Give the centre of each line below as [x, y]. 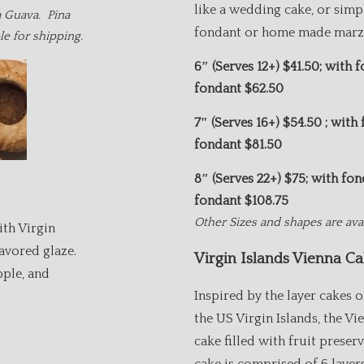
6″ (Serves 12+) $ [242, 67]
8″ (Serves [225, 179]
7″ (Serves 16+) [238, 123]
